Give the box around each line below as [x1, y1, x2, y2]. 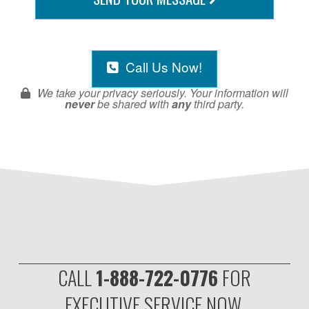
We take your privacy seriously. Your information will [37, 84, 288, 101]
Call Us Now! [125, 57, 202, 76]
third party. [190, 95, 244, 112]
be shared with [94, 95, 172, 112]
